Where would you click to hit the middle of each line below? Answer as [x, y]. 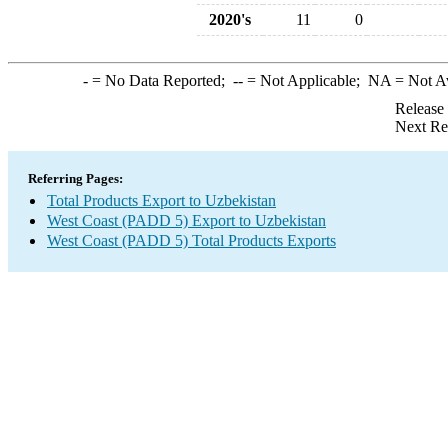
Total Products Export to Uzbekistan [161, 200]
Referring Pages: [75, 178]
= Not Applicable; [305, 80]
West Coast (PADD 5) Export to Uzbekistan [186, 220]
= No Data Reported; [160, 80]
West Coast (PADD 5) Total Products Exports [191, 240]
